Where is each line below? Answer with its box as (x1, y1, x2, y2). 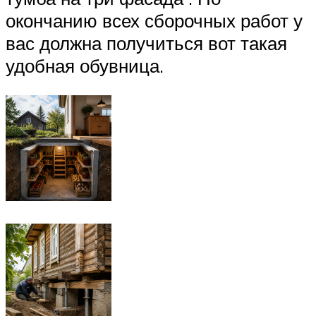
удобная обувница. (6, 54, 164, 78)
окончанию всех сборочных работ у (6, 9, 303, 32)
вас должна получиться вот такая (6, 32, 287, 55)
